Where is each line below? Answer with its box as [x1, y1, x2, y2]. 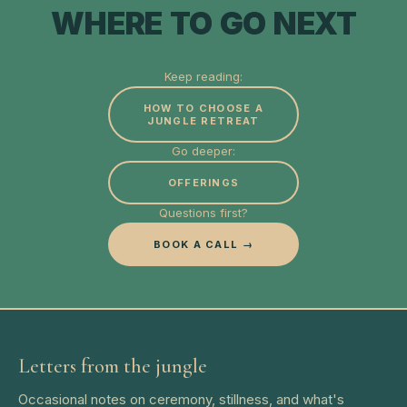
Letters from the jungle [18, 354, 207, 378]
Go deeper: [172, 144, 235, 158]
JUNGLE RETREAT [147, 114, 260, 127]
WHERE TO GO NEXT [50, 5, 357, 42]
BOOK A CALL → [153, 238, 254, 251]
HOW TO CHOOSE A [143, 102, 264, 114]
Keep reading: [164, 69, 243, 84]
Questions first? [159, 205, 248, 220]
